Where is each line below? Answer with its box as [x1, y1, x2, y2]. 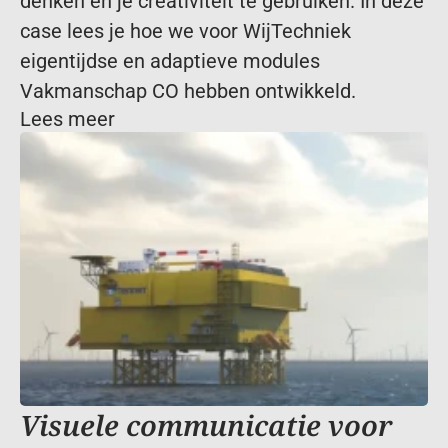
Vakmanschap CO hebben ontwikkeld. [20, 79, 356, 103]
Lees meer [20, 107, 115, 131]
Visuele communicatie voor [20, 406, 393, 444]
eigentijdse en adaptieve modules [20, 49, 320, 73]
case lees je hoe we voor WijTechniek [20, 19, 351, 43]
